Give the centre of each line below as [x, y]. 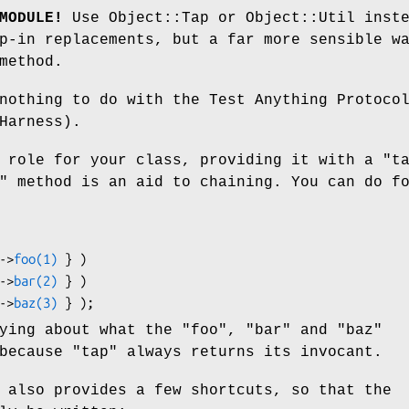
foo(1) [36, 258]
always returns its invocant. [250, 352]
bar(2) [36, 280]
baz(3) [36, 302]
